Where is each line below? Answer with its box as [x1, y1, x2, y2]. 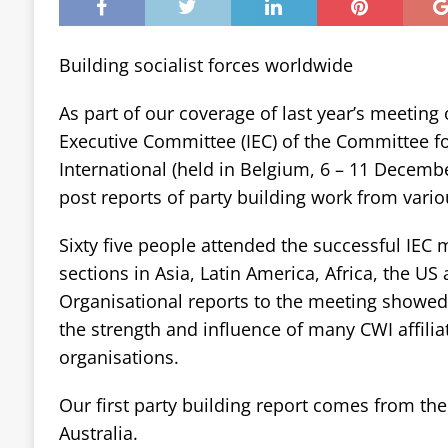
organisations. [58, 344, 179, 369]
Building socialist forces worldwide [58, 52, 353, 77]
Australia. [58, 420, 138, 445]
